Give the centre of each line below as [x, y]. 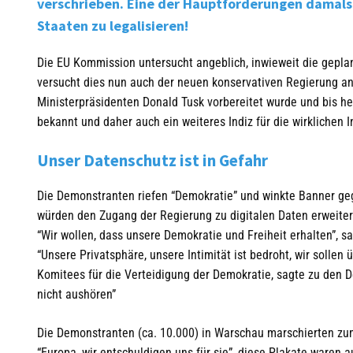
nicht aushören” [76, 295]
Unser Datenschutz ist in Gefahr [152, 161]
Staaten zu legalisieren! [113, 26]
